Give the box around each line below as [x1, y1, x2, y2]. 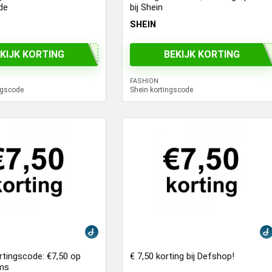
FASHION [130, 76, 159, 85]
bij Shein [130, 2, 163, 13]
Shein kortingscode [130, 85, 194, 94]
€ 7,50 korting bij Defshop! [130, 250, 235, 262]
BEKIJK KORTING [163, 49, 240, 61]
